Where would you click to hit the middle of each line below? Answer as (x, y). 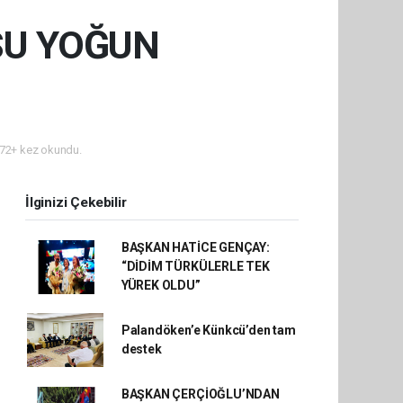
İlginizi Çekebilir (76, 202)
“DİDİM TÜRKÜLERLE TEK (195, 266)
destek (141, 349)
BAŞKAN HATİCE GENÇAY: (195, 247)
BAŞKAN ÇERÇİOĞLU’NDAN (200, 394)
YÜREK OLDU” (161, 285)
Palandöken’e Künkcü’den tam (208, 330)
